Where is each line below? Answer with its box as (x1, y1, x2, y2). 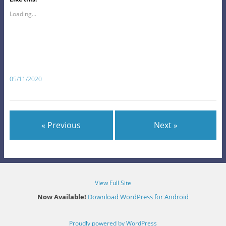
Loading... (9, 9, 36, 18)
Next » (154, 120, 178, 131)
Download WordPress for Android (88, 192, 189, 201)
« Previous (41, 120, 81, 131)
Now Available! (37, 192, 86, 201)
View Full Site (95, 178, 131, 187)
